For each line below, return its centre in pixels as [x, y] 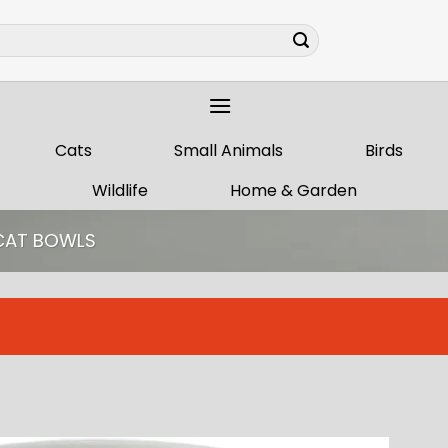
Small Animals [228, 150]
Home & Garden [293, 190]
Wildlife [119, 190]
